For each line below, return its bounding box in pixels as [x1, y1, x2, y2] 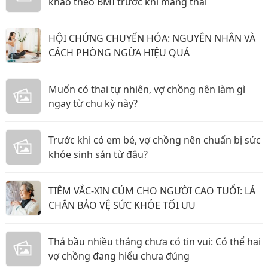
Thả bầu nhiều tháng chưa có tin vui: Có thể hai [48, 235, 261, 248]
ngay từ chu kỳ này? [48, 97, 138, 110]
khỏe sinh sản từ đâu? [48, 148, 148, 161]
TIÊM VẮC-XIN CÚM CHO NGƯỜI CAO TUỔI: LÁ [48, 184, 255, 197]
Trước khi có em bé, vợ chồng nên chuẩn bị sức [48, 133, 261, 147]
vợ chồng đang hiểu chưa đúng [48, 249, 190, 263]
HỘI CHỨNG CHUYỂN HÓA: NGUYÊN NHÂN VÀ [48, 32, 255, 45]
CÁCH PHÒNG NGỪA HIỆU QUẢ [48, 46, 190, 59]
